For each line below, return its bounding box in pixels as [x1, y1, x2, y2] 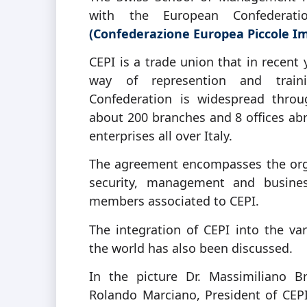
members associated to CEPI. [89, 193, 260, 210]
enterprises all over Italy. [89, 127, 233, 144]
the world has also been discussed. [89, 239, 293, 256]
